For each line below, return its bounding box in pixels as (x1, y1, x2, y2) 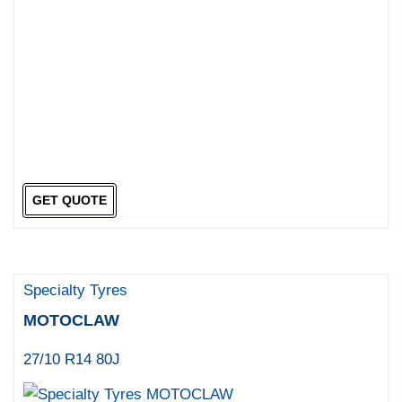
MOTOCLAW (23, 310, 120, 329)
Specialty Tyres (23, 281, 128, 299)
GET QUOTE (31, 193, 107, 208)
